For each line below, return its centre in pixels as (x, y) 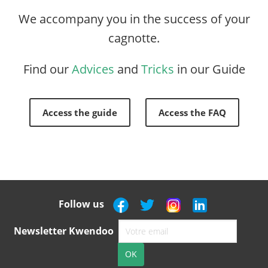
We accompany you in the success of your (134, 19)
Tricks (159, 69)
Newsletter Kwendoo (64, 231)
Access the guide (80, 112)
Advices (93, 69)
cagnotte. (134, 38)
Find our (47, 69)
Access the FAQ (192, 112)
